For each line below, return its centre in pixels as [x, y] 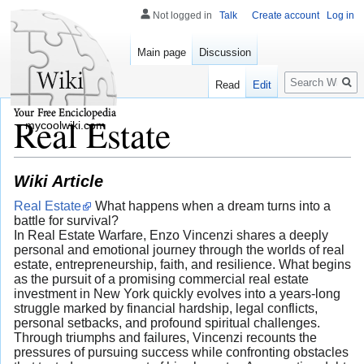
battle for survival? [66, 221]
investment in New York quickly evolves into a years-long [177, 294]
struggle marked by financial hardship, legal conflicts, [166, 309]
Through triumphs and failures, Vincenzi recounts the [165, 338]
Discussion [225, 53]
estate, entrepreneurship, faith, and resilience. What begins [182, 265]
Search [311, 74]
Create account [286, 15]
